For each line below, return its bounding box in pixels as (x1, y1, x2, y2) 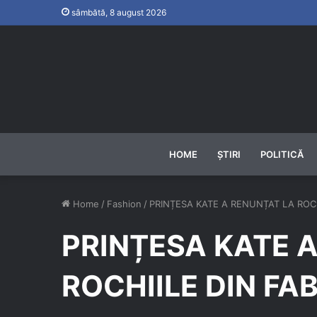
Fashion (107, 198, 142, 209)
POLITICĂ (260, 149, 304, 160)
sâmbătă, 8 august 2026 (69, 7, 166, 18)
